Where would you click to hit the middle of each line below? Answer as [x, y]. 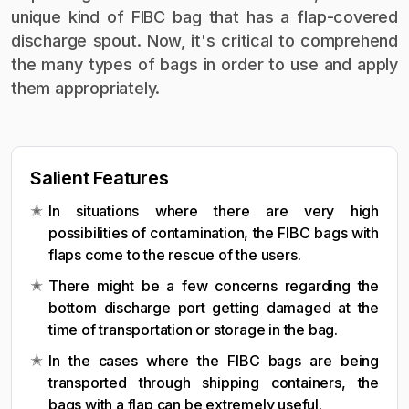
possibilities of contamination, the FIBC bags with [214, 233]
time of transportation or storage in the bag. [193, 330]
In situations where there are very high [214, 211]
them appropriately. [86, 88]
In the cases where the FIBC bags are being [214, 361]
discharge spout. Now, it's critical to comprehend [204, 41]
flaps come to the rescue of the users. [175, 255]
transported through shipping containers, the [214, 383]
